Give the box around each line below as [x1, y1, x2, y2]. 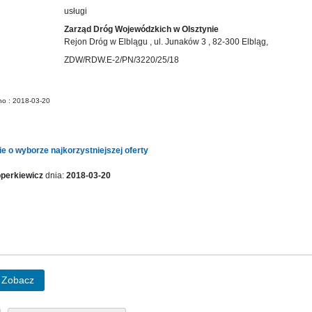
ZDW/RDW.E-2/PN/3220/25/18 [64, 55, 179, 65]
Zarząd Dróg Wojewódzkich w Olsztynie [64, 24, 219, 34]
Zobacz [1, 274, 34, 286]
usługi [64, 6, 87, 16]
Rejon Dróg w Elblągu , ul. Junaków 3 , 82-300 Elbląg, [64, 37, 268, 47]
